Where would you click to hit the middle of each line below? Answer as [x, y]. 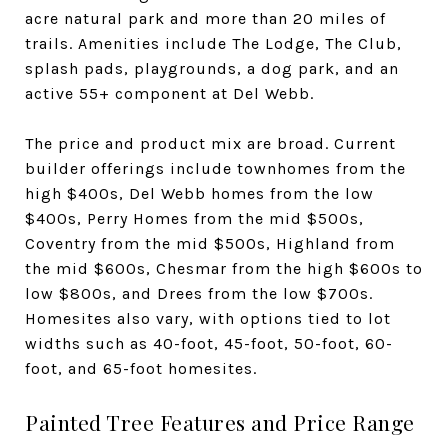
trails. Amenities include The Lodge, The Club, [213, 43]
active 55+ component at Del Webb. [169, 93]
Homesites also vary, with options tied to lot [208, 318]
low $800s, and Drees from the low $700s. [199, 293]
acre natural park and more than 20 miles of [205, 18]
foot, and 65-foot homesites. [141, 368]
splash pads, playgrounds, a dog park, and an [212, 68]
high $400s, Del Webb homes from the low [199, 193]
